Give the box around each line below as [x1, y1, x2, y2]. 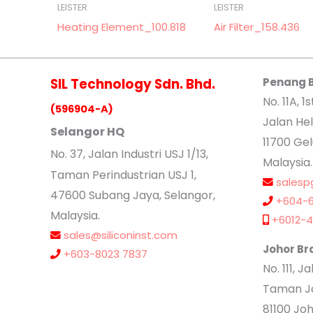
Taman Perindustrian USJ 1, [50, 167, 196, 184]
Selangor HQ [50, 124, 124, 140]
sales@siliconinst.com [64, 228, 177, 243]
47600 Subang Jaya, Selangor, [50, 187, 215, 204]
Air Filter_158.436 [214, 20, 300, 35]
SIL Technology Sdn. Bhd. [50, 75, 215, 94]
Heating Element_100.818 [57, 20, 186, 35]
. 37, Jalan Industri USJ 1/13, [65, 146, 208, 163]
